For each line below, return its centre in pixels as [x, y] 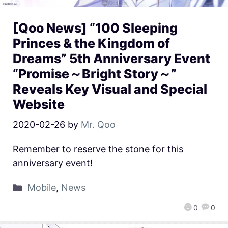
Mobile [41, 188]
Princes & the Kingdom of [91, 44]
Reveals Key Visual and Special [110, 89]
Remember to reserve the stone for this [98, 149]
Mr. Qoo [98, 125]
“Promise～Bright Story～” [95, 74]
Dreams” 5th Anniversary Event [111, 59]
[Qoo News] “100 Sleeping [95, 28]
